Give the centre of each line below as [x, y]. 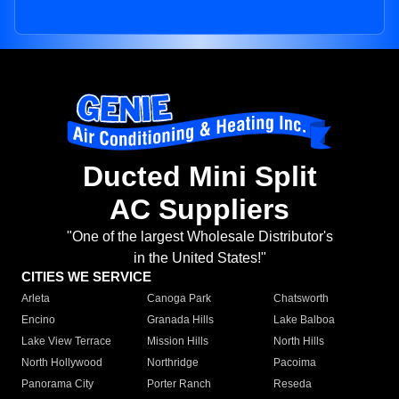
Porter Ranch [179, 384]
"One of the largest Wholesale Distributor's [199, 237]
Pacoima [294, 363]
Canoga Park [179, 299]
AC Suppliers [199, 210]
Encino [38, 320]
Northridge [173, 363]
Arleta [36, 299]
